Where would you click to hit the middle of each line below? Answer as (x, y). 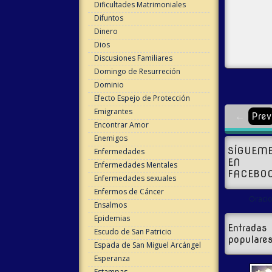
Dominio (109, 85)
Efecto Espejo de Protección (142, 98)
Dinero (106, 31)
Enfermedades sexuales (135, 178)
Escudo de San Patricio (133, 232)
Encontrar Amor (121, 125)
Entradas (247, 228)
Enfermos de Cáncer (129, 192)
